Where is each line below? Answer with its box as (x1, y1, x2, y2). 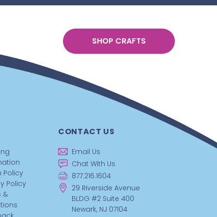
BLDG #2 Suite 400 (72, 193, 135, 203)
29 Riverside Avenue (72, 183, 140, 193)
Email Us (72, 146, 101, 156)
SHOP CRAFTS (92, 35, 146, 47)
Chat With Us (72, 158, 116, 169)
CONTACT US (58, 125, 115, 137)
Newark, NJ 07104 (72, 204, 128, 214)
